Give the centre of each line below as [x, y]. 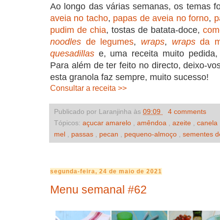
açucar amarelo [108, 123]
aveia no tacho [79, 18]
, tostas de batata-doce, [154, 30]
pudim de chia [78, 30]
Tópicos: [68, 123]
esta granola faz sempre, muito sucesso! [129, 77]
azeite [183, 123]
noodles [66, 42]
